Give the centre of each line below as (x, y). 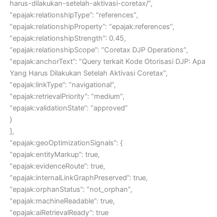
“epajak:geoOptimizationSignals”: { (66, 143)
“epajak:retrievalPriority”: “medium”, (67, 97)
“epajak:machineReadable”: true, (62, 201)
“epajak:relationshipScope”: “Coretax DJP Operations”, (99, 50)
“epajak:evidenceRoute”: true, (57, 166)
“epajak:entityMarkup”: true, (55, 155)
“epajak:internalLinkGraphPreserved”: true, (79, 178)
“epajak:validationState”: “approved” (69, 108)
